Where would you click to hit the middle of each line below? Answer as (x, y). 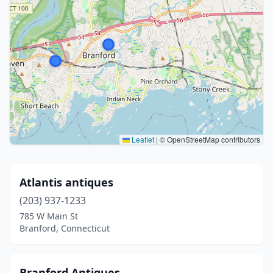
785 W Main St (49, 216)
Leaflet (142, 139)
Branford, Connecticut (65, 228)
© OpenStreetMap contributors (209, 139)
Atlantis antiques (66, 182)
